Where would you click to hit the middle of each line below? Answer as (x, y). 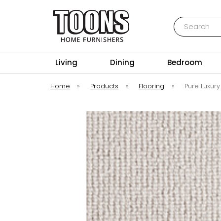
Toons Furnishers (91, 47)
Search (185, 21)
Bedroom (185, 62)
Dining (123, 62)
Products (105, 86)
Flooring (152, 86)
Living (66, 62)
